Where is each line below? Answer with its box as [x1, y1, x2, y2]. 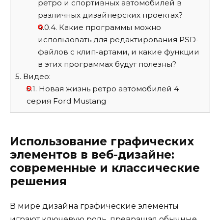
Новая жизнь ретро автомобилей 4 [36, 83, 179, 93]
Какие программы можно [56, 22, 161, 32]
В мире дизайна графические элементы [10, 201, 179, 211]
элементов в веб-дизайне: [10, 147, 174, 162]
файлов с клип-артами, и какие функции [37, 47, 199, 56]
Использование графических [10, 134, 194, 148]
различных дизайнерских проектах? [37, 10, 183, 20]
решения [10, 174, 67, 188]
